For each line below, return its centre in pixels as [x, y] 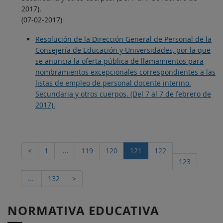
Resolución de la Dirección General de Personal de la [123, 39]
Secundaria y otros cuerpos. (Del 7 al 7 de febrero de [123, 94]
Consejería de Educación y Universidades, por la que [123, 50]
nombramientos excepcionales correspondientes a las [125, 72]
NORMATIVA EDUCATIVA [83, 211]
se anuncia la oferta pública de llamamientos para [119, 61]
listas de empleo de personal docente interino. [113, 83]
